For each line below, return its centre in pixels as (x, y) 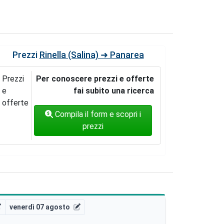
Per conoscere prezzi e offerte (95, 78)
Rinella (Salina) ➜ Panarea (91, 55)
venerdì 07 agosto (40, 207)
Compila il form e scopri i (97, 114)
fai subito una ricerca (114, 90)
